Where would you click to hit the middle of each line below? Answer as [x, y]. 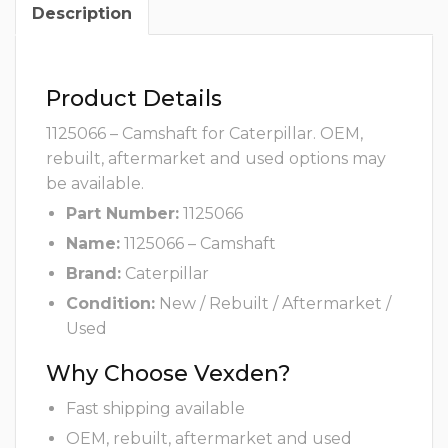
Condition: [110, 304]
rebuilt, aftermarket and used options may [216, 159]
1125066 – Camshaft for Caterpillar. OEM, [204, 134]
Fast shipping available [155, 409]
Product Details [134, 99]
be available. [95, 184]
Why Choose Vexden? [168, 374]
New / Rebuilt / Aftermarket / [273, 304]
